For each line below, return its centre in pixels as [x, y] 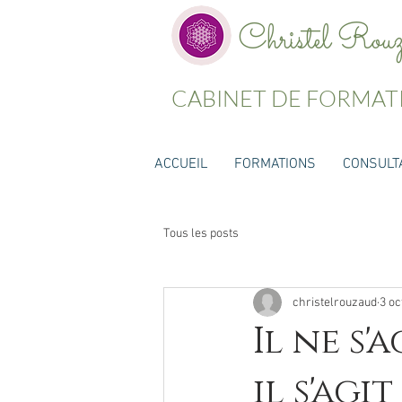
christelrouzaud [335, 302]
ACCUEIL [181, 164]
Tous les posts [201, 233]
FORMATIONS [275, 164]
